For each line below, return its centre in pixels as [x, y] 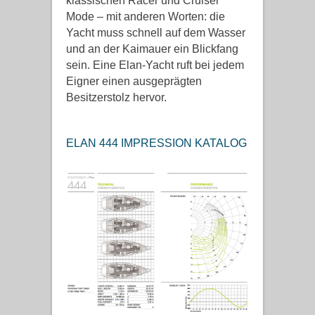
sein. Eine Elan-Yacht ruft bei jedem [155, 65]
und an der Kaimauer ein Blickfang [152, 49]
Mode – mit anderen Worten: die [146, 17]
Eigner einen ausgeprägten [134, 81]
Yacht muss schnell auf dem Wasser [156, 33]
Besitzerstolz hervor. [116, 97]
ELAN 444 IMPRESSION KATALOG [156, 143]
